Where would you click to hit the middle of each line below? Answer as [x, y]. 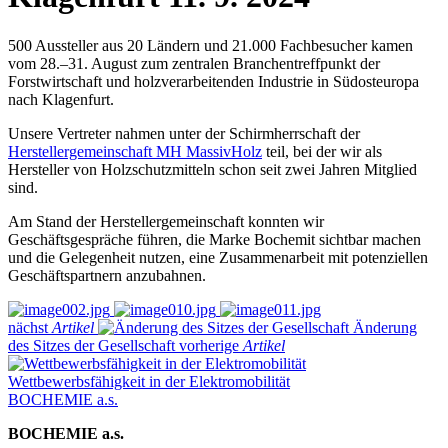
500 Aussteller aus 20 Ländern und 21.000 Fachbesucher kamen [210, 45]
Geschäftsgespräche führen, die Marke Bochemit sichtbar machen [214, 239]
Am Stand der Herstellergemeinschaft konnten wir [166, 221]
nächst [30, 327]
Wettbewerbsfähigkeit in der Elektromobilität [149, 381]
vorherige [211, 345]
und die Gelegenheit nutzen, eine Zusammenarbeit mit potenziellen [218, 257]
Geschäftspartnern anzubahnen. [107, 275]
